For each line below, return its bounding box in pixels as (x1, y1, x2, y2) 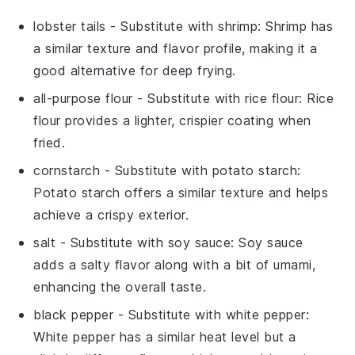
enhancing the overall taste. (33, 278, 207, 295)
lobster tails (33, 17, 106, 34)
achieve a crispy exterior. (33, 206, 189, 223)
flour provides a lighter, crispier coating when (33, 112, 311, 128)
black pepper (33, 306, 114, 323)
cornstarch (33, 162, 101, 178)
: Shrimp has (258, 17, 334, 34)
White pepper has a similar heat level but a (33, 328, 296, 345)
